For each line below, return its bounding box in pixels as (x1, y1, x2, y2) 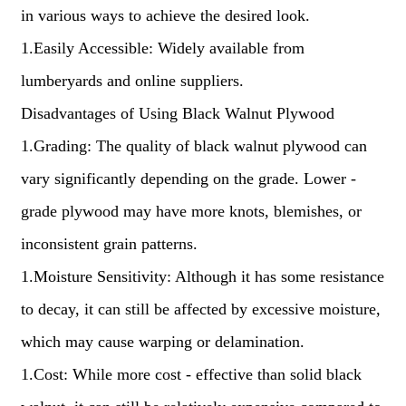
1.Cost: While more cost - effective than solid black (20, 365, 362, 383)
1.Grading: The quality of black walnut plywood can (20, 137, 367, 155)
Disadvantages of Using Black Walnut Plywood (20, 104, 334, 122)
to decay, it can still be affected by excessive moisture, (20, 300, 381, 318)
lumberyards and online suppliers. (20, 72, 244, 90)
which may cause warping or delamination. (20, 333, 304, 351)
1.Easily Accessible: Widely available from (20, 39, 304, 57)
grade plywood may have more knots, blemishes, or (20, 202, 362, 220)
